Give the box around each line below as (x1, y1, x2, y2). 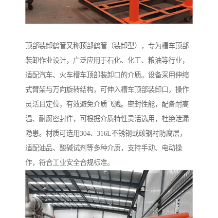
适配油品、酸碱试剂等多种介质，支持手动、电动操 (25, 144, 182, 152)
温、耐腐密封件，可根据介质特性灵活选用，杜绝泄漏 (25, 115, 189, 123)
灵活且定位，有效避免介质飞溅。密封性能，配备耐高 (25, 100, 189, 109)
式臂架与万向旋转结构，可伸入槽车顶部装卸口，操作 (25, 86, 189, 94)
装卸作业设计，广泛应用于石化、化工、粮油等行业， (25, 56, 189, 65)
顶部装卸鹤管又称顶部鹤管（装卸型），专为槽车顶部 (25, 42, 189, 50)
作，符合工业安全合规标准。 (25, 159, 114, 167)
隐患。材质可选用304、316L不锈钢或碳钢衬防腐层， (25, 129, 186, 138)
